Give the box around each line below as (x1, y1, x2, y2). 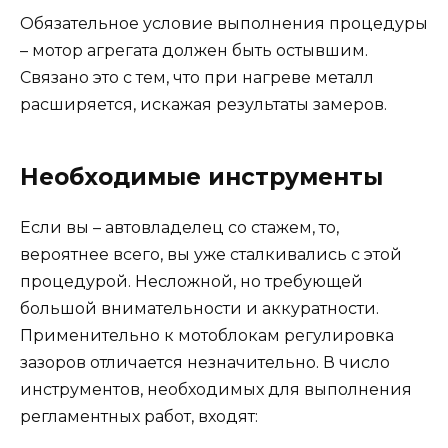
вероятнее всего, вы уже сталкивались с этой (20, 245, 402, 265)
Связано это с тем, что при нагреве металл (20, 68, 374, 88)
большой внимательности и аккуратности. (20, 299, 379, 319)
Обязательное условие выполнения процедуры (20, 14, 428, 34)
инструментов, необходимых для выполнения (20, 380, 412, 400)
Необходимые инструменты (20, 163, 383, 192)
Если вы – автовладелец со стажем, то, (20, 218, 339, 238)
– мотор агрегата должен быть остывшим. (20, 41, 368, 61)
